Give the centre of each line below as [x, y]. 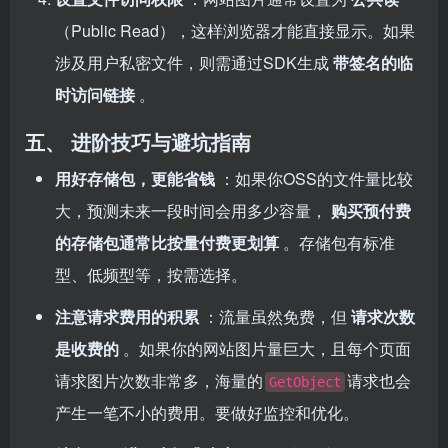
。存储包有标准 [339, 243]
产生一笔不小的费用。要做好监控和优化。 [207, 413]
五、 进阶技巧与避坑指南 [138, 142]
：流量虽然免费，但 [277, 317]
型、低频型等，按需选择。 [151, 275]
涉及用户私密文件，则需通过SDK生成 [194, 63]
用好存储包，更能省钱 [137, 179]
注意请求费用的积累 [129, 317]
